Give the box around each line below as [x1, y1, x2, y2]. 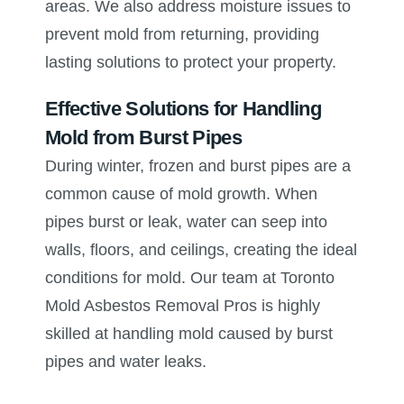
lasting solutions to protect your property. [45, 53, 336, 72]
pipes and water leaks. [45, 353, 207, 372]
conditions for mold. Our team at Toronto [45, 269, 335, 288]
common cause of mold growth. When [45, 185, 317, 204]
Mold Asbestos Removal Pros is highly [45, 297, 320, 316]
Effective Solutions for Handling [45, 97, 321, 121]
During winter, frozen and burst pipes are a [45, 157, 351, 176]
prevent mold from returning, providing [45, 25, 319, 44]
